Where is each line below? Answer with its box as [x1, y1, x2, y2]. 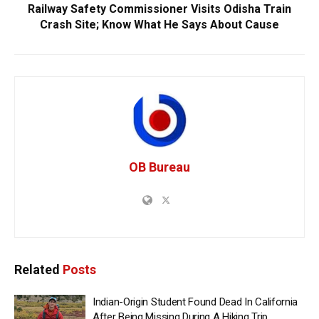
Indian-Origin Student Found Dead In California [93, 296, 298, 309]
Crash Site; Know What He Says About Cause [40, 18, 279, 32]
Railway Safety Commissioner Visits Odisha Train [28, 2, 291, 16]
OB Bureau [129, 159, 190, 175]
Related [14, 262, 60, 278]
